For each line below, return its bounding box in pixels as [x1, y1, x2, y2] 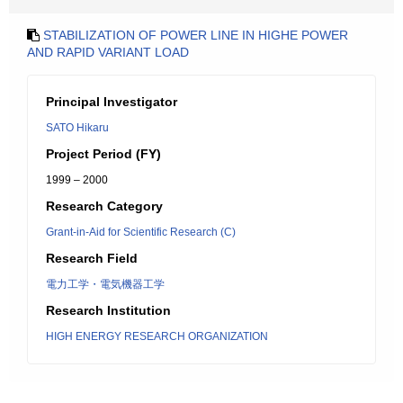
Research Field [46, 251, 138, 265]
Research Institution [46, 303, 171, 318]
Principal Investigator [46, 94, 177, 109]
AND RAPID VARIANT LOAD [27, 45, 189, 59]
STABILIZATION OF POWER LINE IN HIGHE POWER [43, 28, 348, 42]
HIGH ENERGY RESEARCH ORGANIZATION [46, 330, 268, 343]
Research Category [46, 199, 163, 213]
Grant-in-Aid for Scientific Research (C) [46, 226, 236, 238]
